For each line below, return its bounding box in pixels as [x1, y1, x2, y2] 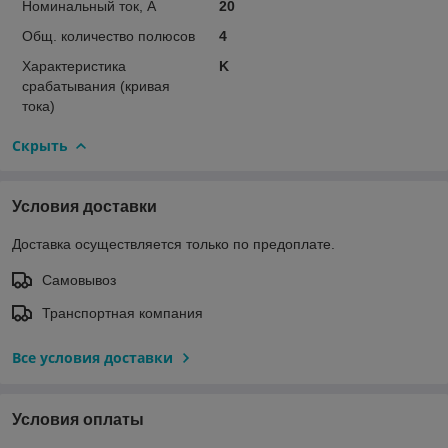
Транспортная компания [42, 304, 203, 321]
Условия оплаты [12, 410, 144, 428]
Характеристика [22, 57, 126, 74]
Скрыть [12, 135, 68, 155]
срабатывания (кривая [22, 77, 170, 94]
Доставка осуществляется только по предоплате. [12, 235, 335, 252]
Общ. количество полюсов [22, 27, 195, 44]
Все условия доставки [12, 347, 173, 367]
